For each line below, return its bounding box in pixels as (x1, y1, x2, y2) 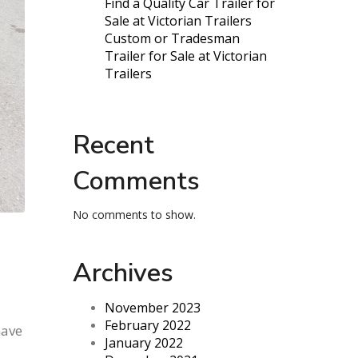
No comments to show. (73, 207, 196, 223)
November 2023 (105, 299, 201, 317)
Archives (73, 256, 173, 291)
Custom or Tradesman (105, 30, 240, 48)
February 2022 (105, 316, 191, 335)
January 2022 (105, 334, 183, 352)
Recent (73, 128, 154, 163)
